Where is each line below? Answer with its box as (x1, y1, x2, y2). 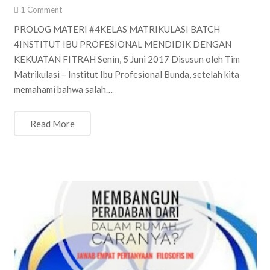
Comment (27, 4, 62, 14)
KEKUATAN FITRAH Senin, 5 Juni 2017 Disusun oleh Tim (13, 54, 240, 65)
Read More (30, 118, 75, 129)
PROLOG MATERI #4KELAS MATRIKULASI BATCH (13, 24, 220, 35)
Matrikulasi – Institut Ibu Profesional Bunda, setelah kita (13, 69, 239, 80)
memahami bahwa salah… (13, 84, 113, 95)
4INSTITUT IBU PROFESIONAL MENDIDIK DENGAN (13, 39, 231, 50)
